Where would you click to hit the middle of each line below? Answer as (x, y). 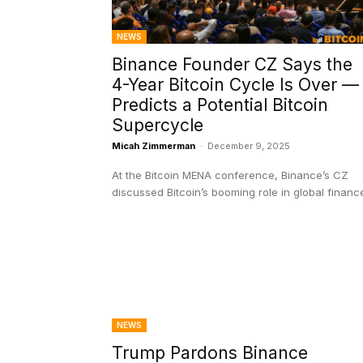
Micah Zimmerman (154, 146)
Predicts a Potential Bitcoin (220, 105)
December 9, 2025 (249, 146)
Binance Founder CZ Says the (232, 65)
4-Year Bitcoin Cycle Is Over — (235, 85)
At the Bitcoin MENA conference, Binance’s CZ (230, 175)
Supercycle (158, 126)
